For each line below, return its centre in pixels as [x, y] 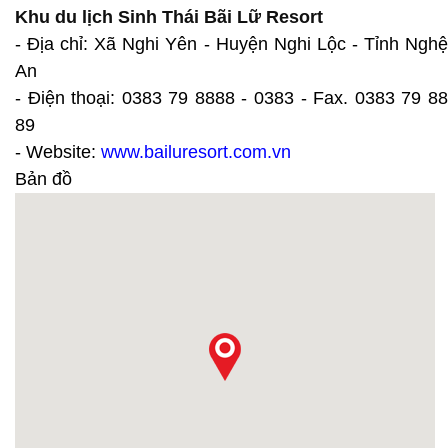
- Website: [58, 151]
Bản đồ [43, 178]
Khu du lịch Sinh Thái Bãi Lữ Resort [169, 16]
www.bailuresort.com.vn [196, 151]
